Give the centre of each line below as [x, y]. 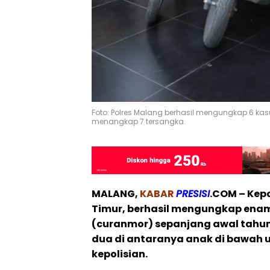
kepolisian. [120, 254]
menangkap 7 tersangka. [139, 121]
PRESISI [193, 194]
